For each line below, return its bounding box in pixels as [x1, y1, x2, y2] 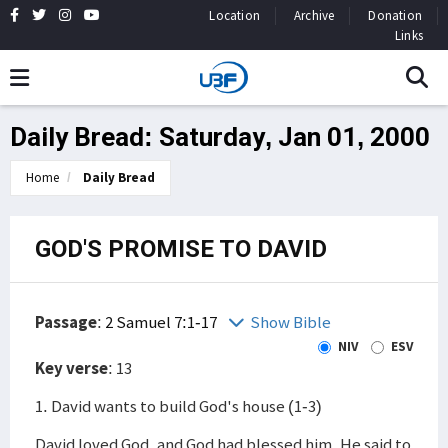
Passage [35, 311, 97, 333]
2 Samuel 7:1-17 [105, 311, 220, 333]
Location [209, 7, 260, 24]
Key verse [35, 357, 108, 379]
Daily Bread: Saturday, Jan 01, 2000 [10, 122, 430, 152]
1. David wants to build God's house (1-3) [35, 395, 322, 417]
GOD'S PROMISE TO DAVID [35, 235, 327, 263]
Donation [368, 7, 422, 24]
